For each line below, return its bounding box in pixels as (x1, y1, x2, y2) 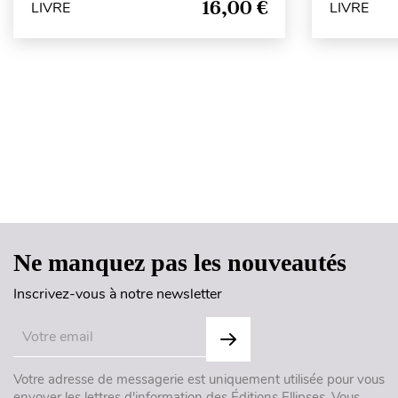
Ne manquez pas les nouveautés (13, 249, 346, 276)
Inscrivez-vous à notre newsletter (13, 284, 222, 304)
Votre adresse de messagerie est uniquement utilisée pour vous (13, 370, 385, 388)
